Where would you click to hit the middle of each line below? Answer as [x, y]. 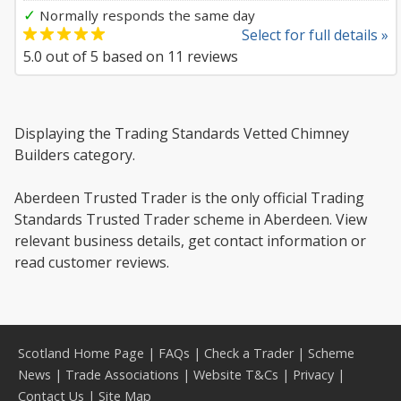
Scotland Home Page [81, 353]
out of [66, 56]
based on [133, 56]
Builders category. [75, 155]
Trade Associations [122, 375]
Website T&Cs [236, 375]
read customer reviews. [92, 262]
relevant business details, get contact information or [190, 241]
